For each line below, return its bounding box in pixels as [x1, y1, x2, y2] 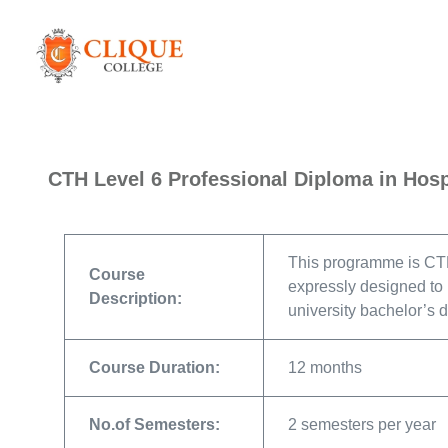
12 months [288, 359, 362, 376]
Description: [89, 290, 182, 307]
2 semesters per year [288, 416, 436, 433]
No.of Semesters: [89, 416, 220, 433]
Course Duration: [89, 359, 220, 376]
